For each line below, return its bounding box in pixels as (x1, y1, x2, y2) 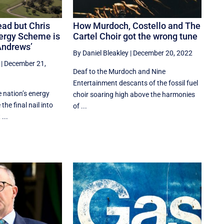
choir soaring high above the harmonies (73, 90, 195, 99)
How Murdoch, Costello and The (73, 20, 201, 31)
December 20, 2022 (133, 49, 193, 57)
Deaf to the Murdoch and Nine (73, 67, 166, 76)
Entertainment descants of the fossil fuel (73, 79, 198, 87)
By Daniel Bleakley (73, 49, 129, 57)
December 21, (3, 59, 46, 68)
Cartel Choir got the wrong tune (73, 31, 198, 42)
